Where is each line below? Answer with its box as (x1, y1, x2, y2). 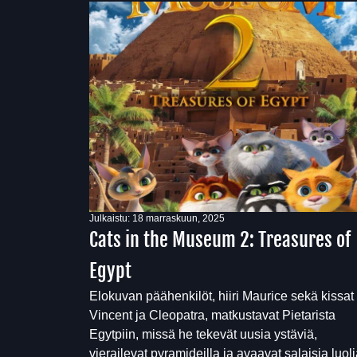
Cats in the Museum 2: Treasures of (89, 228, 351, 252)
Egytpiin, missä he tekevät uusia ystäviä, (89, 328, 317, 341)
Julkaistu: (89, 213, 132, 224)
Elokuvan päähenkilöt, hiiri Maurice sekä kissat (89, 289, 354, 303)
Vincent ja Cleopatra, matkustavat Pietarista (89, 308, 335, 322)
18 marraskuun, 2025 (132, 213, 225, 224)
